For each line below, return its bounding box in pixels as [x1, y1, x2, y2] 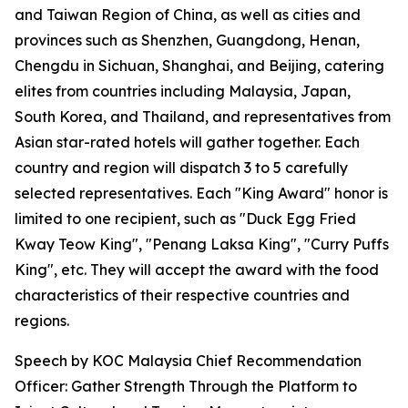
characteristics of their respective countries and [15, 286, 350, 305]
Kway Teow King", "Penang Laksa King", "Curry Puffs [15, 235, 389, 254]
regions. [15, 311, 69, 331]
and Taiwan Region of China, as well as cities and [15, 5, 361, 25]
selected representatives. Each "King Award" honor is [15, 184, 388, 203]
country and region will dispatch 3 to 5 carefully [15, 158, 348, 178]
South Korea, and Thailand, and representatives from [15, 107, 391, 127]
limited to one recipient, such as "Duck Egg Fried [15, 209, 356, 229]
